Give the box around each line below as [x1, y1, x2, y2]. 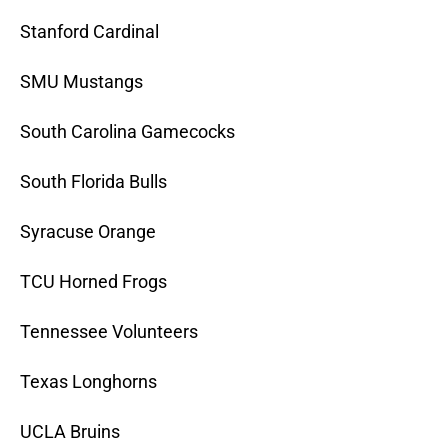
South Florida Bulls [20, 171, 167, 193]
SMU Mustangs [20, 71, 143, 93]
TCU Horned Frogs [20, 271, 167, 293]
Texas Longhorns [20, 371, 157, 393]
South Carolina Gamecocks [20, 121, 235, 143]
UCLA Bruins [20, 421, 120, 443]
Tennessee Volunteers [20, 321, 198, 343]
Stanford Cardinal [20, 21, 159, 43]
